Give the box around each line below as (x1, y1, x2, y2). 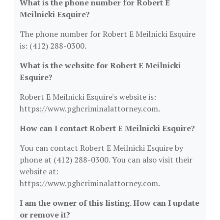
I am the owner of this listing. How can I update (20, 197, 199, 208)
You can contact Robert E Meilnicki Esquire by (20, 142, 183, 153)
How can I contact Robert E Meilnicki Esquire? (20, 123, 195, 134)
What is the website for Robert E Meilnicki (20, 60, 181, 71)
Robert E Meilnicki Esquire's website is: (20, 91, 156, 102)
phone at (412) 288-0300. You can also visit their (20, 154, 192, 165)
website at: (20, 166, 58, 177)
